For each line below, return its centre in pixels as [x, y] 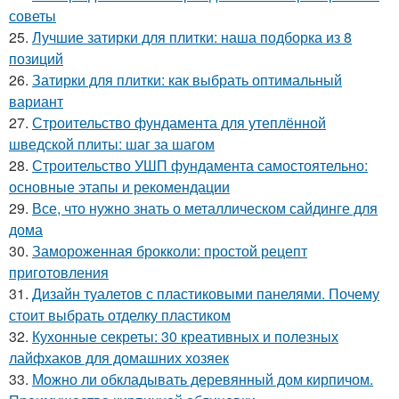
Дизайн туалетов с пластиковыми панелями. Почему [206, 293]
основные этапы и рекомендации [119, 186]
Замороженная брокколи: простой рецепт [170, 250]
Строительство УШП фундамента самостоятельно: [200, 165]
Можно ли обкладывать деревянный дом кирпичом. [203, 379]
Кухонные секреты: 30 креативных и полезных [185, 336]
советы [33, 15]
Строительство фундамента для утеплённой [179, 122]
